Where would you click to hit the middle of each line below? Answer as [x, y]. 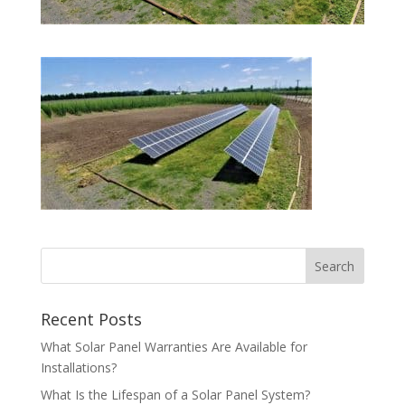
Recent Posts [91, 319]
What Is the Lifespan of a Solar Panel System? [175, 394]
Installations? [78, 367]
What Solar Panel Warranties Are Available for [174, 346]
